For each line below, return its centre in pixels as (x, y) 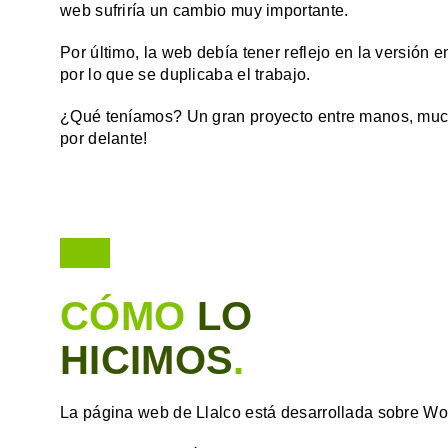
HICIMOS (147, 359)
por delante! (104, 138)
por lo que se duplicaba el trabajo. (185, 74)
